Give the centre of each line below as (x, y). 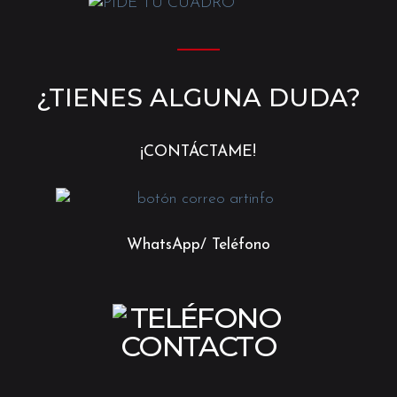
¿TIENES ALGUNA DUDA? (198, 98)
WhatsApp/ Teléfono (198, 245)
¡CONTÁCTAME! (198, 152)
